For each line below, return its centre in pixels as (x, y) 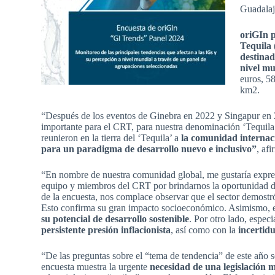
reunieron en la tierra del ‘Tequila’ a (111, 138)
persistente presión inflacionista (106, 230)
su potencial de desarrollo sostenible (115, 219)
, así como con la (205, 230)
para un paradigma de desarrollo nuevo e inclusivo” (149, 149)
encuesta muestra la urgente (96, 267)
